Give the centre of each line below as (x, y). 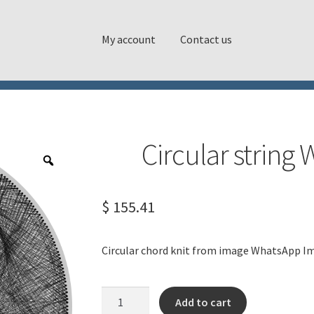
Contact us (206, 39)
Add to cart (203, 302)
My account (129, 39)
